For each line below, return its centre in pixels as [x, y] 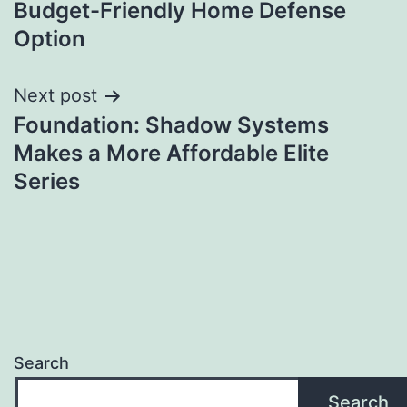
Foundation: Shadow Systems [171, 125]
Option [50, 39]
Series [47, 182]
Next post [55, 96]
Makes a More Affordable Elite [171, 154]
